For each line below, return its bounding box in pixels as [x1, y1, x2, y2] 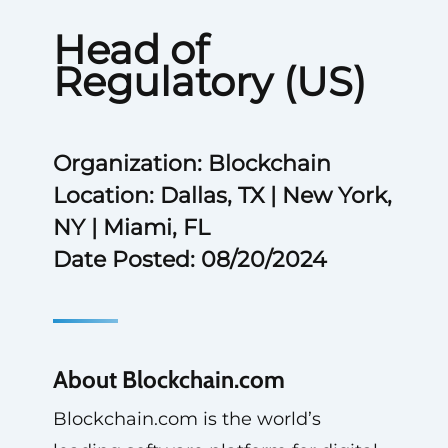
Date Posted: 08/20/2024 [52, 246, 327, 273]
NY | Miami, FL [52, 214, 210, 241]
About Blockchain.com [52, 365, 285, 394]
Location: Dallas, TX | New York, [52, 182, 392, 209]
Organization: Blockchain [52, 150, 331, 177]
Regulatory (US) [52, 57, 366, 106]
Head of [52, 25, 209, 74]
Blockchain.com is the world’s [52, 408, 321, 430]
